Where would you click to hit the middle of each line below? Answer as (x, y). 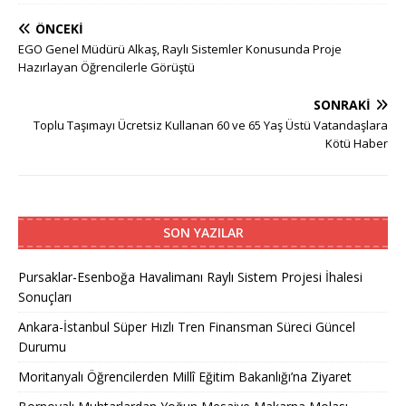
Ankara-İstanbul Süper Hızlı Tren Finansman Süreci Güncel (187, 327)
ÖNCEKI (59, 29)
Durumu (42, 347)
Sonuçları (45, 297)
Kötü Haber (357, 144)
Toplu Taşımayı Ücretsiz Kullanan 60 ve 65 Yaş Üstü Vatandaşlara (211, 126)
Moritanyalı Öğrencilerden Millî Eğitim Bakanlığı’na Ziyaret (185, 377)
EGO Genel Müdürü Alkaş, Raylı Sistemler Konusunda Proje (180, 49)
